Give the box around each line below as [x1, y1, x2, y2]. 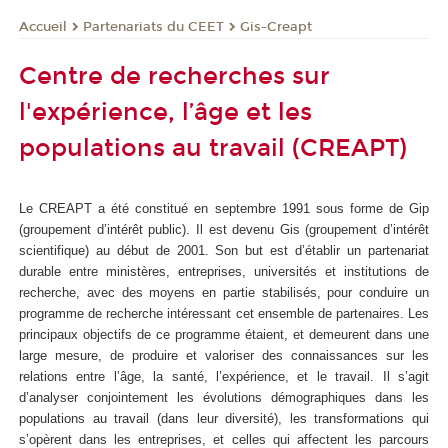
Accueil [19, 18, 67, 35]
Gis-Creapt [240, 18, 312, 35]
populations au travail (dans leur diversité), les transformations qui [19, 410, 429, 426]
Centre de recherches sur [19, 62, 330, 91]
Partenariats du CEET [83, 18, 224, 35]
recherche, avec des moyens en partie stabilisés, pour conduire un [19, 284, 429, 300]
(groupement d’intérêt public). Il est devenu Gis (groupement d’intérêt [19, 221, 429, 237]
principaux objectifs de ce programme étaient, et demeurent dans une [19, 326, 429, 342]
